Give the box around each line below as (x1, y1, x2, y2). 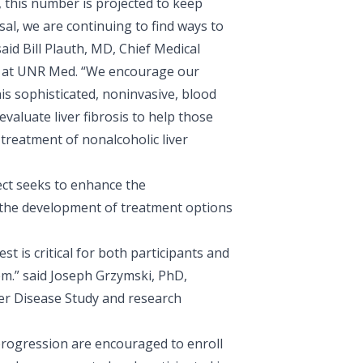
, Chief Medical (112, 40, 200, 58)
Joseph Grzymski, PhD (49, 267, 184, 285)
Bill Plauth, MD (22, 40, 113, 58)
